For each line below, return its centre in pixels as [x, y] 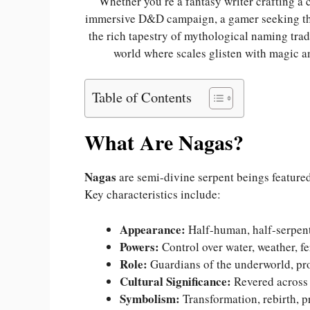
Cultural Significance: [175, 281]
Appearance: [153, 229]
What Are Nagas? [164, 142]
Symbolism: [150, 298]
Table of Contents [142, 97]
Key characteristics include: [153, 194]
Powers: [139, 246]
